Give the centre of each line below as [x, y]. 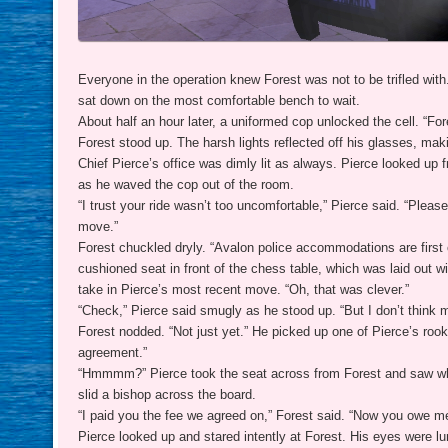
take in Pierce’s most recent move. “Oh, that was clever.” [244, 289]
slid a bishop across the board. [167, 394]
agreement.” [113, 352]
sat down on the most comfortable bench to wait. [219, 100]
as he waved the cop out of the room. [186, 184]
